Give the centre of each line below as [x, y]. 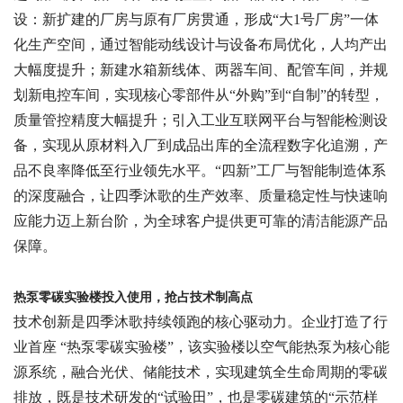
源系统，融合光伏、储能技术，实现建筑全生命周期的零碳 [201, 372]
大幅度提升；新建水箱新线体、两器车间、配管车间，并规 [201, 70]
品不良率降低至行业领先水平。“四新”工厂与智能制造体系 [200, 171]
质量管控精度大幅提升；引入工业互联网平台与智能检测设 [201, 121]
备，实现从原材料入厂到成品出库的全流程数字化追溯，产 [201, 146]
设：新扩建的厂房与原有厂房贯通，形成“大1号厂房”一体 [196, 20]
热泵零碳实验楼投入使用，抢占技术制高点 [133, 298]
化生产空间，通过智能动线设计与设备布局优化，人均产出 [201, 45]
